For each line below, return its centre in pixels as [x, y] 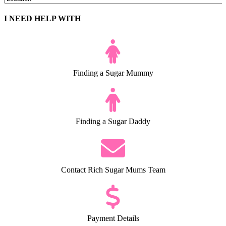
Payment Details [113, 218]
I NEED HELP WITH [42, 19]
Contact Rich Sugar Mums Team [113, 169]
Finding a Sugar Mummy [113, 73]
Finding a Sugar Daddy [113, 121]
